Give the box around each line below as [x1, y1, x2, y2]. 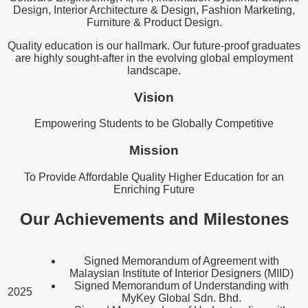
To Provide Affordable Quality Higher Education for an [24, 170, 284, 183]
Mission [129, 142, 179, 157]
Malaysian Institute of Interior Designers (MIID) [69, 267, 294, 280]
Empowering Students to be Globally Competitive [34, 118, 274, 130]
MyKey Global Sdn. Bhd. [122, 292, 241, 305]
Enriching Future [113, 183, 195, 195]
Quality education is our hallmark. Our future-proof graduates [8, 39, 300, 52]
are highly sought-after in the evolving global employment [15, 52, 293, 64]
